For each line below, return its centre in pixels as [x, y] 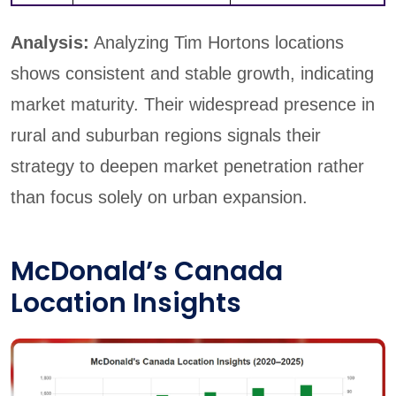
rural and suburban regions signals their [166, 136]
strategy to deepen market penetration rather [187, 167]
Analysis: [50, 43]
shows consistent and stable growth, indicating [192, 74]
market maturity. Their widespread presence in [193, 105]
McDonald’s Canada [147, 272]
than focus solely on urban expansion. [159, 198]
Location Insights [126, 304]
